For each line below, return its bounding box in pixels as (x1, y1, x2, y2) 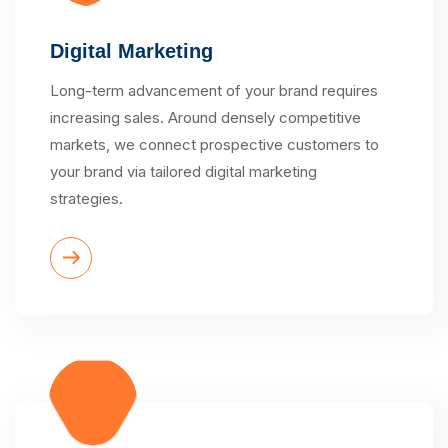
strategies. (50, 188, 123, 208)
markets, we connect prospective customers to (50, 134, 379, 154)
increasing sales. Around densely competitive (50, 107, 361, 127)
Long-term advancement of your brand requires (50, 80, 378, 100)
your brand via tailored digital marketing (50, 161, 317, 181)
